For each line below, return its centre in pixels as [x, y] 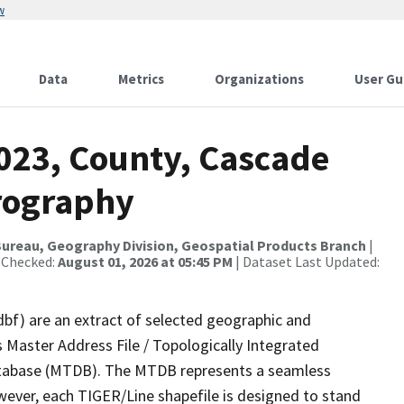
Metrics [141, 79]
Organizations [259, 79]
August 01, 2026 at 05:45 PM [145, 262]
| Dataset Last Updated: [306, 262]
